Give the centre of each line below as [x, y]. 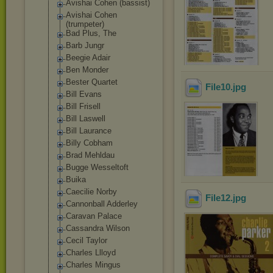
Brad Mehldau [90, 155]
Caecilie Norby [91, 192]
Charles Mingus [93, 265]
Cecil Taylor [87, 240]
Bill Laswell [86, 119]
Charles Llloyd [91, 253]
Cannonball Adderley [102, 204]
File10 [218, 87]
